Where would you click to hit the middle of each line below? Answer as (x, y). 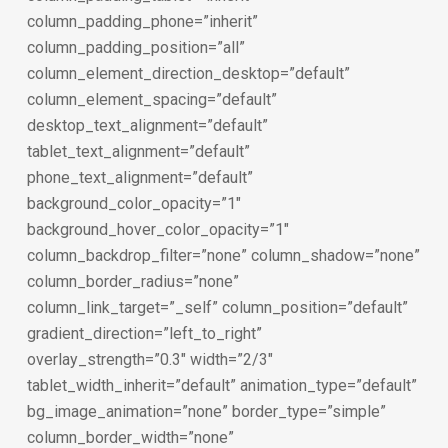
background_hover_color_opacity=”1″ (157, 229)
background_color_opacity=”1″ (133, 203)
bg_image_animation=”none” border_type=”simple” (206, 411)
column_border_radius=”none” (132, 281)
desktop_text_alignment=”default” (147, 125)
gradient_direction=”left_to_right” (144, 333)
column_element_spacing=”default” (151, 99)
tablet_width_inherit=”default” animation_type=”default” (221, 385)
